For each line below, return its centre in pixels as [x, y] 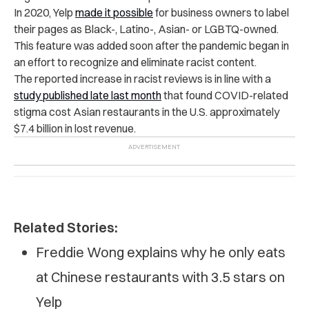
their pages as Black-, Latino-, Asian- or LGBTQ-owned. [146, 29]
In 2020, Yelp [44, 13]
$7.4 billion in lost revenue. [75, 129]
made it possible [114, 13]
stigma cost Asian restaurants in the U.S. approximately [147, 112]
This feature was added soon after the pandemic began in [151, 46]
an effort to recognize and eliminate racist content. [136, 62]
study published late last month [88, 96]
